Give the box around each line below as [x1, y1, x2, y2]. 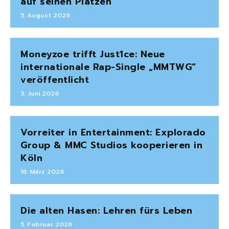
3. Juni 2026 [20, 89, 59, 99]
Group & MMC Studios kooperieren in [20, 138, 202, 153]
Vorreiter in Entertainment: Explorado [20, 125, 206, 140]
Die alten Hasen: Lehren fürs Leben [20, 203, 192, 218]
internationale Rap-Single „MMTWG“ [20, 60, 196, 75]
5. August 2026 [20, 11, 70, 20]
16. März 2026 [20, 167, 64, 177]
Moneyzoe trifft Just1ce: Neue [20, 47, 165, 62]
